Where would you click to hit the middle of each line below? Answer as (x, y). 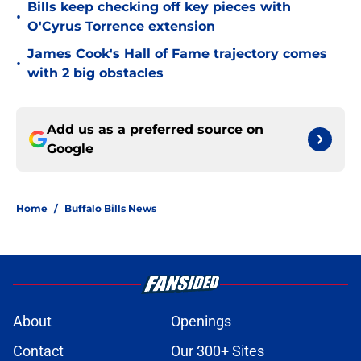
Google (70, 149)
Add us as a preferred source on (155, 130)
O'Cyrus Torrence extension (121, 27)
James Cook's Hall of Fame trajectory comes (177, 54)
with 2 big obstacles (95, 73)
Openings (201, 322)
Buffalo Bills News (110, 209)
